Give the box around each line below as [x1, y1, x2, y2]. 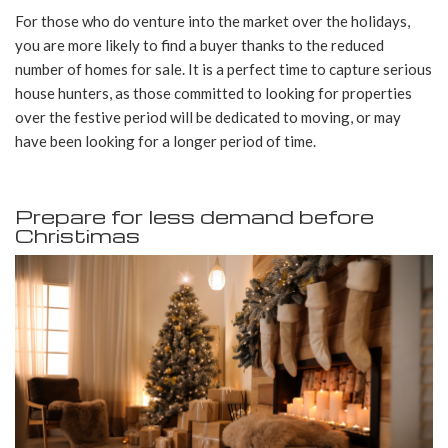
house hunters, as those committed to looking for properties [15, 84, 412, 103]
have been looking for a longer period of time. [15, 132, 319, 151]
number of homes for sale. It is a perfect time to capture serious [15, 60, 432, 79]
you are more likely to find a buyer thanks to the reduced [15, 36, 384, 55]
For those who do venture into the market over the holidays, [15, 12, 410, 31]
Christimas [15, 222, 140, 249]
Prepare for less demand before [15, 203, 374, 230]
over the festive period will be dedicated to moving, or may [15, 108, 401, 127]
